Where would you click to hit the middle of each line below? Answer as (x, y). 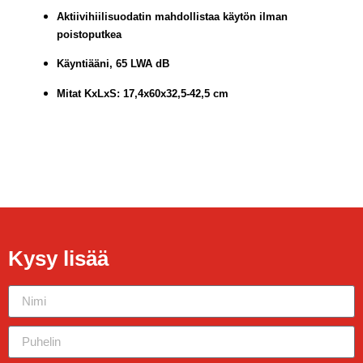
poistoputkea (89, 34)
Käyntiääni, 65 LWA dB (113, 64)
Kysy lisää (58, 258)
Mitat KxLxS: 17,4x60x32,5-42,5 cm (143, 93)
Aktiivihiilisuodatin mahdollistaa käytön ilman (172, 16)
